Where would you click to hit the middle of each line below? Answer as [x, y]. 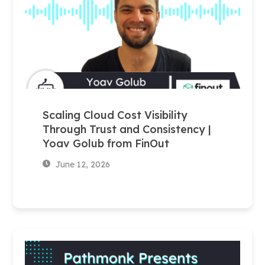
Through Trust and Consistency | [127, 129]
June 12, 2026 [82, 164]
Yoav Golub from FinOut [108, 143]
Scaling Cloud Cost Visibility [115, 115]
